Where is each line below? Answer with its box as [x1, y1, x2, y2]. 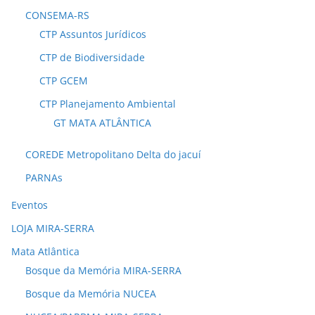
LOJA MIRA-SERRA [11, 221, 94, 236]
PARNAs [25, 171, 63, 185]
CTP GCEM [39, 74, 88, 88]
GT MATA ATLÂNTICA [53, 116, 151, 130]
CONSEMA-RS [25, 8, 89, 22]
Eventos [11, 198, 48, 212]
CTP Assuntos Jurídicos [39, 27, 146, 41]
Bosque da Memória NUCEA [25, 287, 156, 301]
